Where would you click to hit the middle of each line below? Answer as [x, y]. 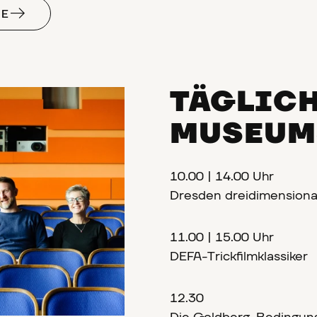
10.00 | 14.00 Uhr [225, 177]
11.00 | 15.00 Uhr [224, 238]
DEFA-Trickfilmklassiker [239, 257]
